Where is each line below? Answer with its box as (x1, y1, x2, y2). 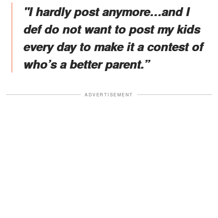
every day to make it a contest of (23, 37, 203, 54)
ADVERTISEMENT (85, 91, 133, 98)
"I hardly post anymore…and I (23, 2, 189, 19)
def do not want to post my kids (23, 20, 200, 37)
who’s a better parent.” (23, 55, 149, 72)
